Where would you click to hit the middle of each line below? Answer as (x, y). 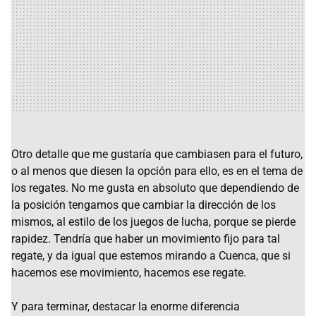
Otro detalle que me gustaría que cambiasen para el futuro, (157, 154)
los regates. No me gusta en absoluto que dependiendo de (155, 188)
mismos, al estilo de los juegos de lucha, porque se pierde (153, 221)
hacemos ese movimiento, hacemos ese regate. (129, 272)
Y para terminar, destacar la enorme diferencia (126, 306)
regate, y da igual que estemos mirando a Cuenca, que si (151, 255)
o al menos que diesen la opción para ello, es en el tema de (157, 171)
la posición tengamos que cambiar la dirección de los (144, 205)
